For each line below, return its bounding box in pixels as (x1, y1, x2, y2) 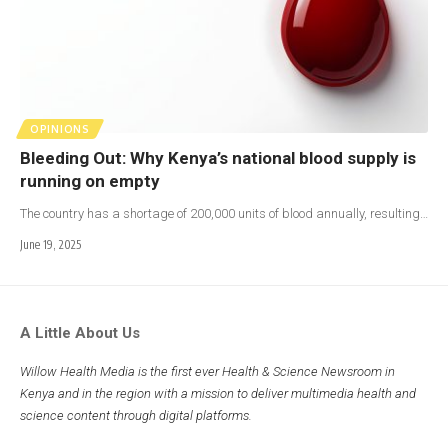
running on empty (20, 171, 160, 192)
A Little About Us (20, 324, 140, 343)
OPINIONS (30, 123, 90, 136)
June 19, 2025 (20, 237, 81, 253)
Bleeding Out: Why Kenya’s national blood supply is (20, 148, 416, 169)
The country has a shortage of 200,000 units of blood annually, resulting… (20, 206, 428, 222)
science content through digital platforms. (20, 408, 255, 424)
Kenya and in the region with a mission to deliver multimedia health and (20, 386, 416, 402)
